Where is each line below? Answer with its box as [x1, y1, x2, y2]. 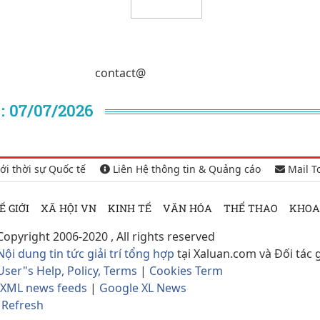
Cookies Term [149, 263, 223, 279]
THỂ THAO [223, 201, 278, 216]
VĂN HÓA [162, 201, 212, 216]
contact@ [94, 65, 146, 81]
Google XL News [99, 280, 186, 296]
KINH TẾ [107, 201, 151, 216]
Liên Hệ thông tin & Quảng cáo [110, 162, 261, 176]
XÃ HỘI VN [40, 201, 96, 216]
